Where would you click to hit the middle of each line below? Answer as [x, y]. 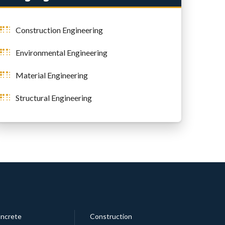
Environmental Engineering [61, 52]
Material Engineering [51, 75]
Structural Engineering [53, 97]
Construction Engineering [59, 30]
